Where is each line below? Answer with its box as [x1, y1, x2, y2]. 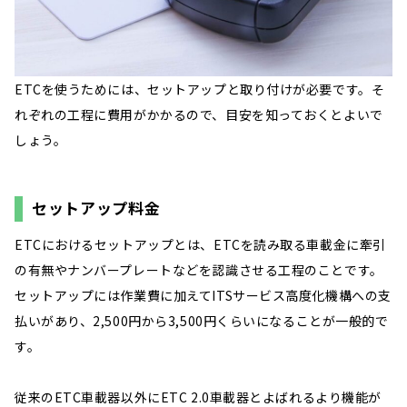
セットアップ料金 [32, 195, 161, 219]
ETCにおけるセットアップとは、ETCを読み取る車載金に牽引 [15, 235, 386, 254]
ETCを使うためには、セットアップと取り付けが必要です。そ [15, 79, 385, 98]
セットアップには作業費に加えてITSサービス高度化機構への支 [15, 286, 392, 305]
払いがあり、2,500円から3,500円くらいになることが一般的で [15, 312, 389, 331]
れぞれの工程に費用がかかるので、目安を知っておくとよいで [15, 104, 383, 124]
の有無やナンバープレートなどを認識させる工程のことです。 [15, 261, 383, 280]
